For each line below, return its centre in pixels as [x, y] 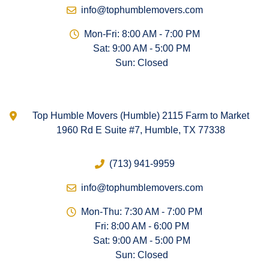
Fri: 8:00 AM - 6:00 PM [142, 226]
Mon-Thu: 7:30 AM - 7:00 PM [142, 212]
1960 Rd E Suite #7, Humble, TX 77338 [141, 130]
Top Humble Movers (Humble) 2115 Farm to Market [141, 116]
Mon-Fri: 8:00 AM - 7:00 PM [142, 34]
